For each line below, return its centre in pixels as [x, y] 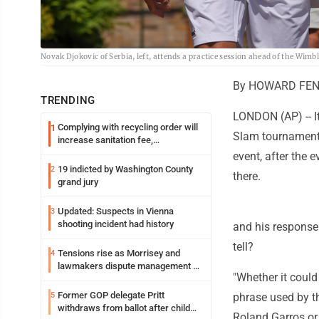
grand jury [78, 182]
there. [247, 177]
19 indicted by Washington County [125, 169]
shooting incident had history [116, 224]
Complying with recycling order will [128, 127]
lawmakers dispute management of [130, 266]
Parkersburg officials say [109, 153]
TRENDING [68, 101]
